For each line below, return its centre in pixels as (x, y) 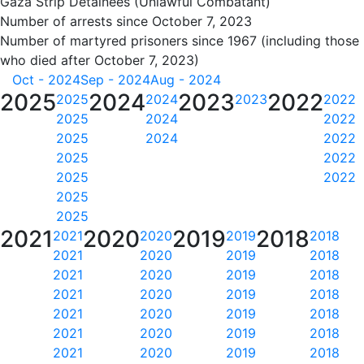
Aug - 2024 (186, 80)
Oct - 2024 (46, 80)
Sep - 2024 (115, 80)
